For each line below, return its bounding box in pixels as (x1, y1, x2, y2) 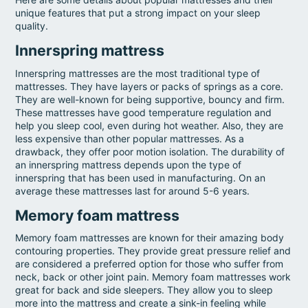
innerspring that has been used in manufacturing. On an (15, 171, 266, 184)
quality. (15, 20, 52, 32)
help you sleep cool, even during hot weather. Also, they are (15, 119, 284, 131)
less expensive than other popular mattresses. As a (15, 132, 245, 144)
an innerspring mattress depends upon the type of (15, 158, 242, 170)
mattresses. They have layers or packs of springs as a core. (15, 80, 284, 92)
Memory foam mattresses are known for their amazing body (15, 232, 285, 244)
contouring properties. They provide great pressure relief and (15, 245, 291, 257)
